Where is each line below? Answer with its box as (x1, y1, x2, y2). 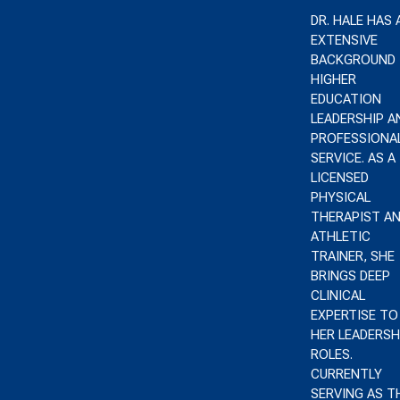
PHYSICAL (310, 189, 371, 205)
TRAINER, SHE (310, 248, 395, 264)
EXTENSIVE (310, 32, 378, 48)
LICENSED (310, 170, 369, 186)
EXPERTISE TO (310, 307, 398, 323)
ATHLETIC (310, 229, 371, 245)
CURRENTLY (310, 366, 382, 382)
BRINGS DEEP (310, 268, 390, 284)
